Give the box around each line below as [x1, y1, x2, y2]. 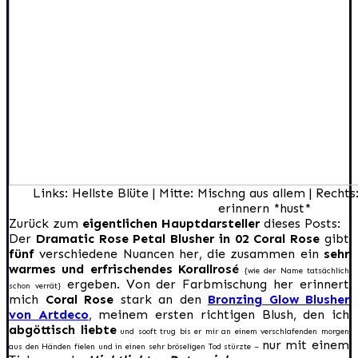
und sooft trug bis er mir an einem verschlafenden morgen [120, 326, 350, 336]
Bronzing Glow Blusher [208, 291, 349, 307]
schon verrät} [9, 280, 61, 291]
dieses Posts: [260, 215, 340, 231]
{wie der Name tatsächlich [245, 265, 350, 276]
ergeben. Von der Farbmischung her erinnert [66, 276, 350, 292]
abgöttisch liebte [9, 321, 117, 337]
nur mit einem [261, 336, 350, 352]
